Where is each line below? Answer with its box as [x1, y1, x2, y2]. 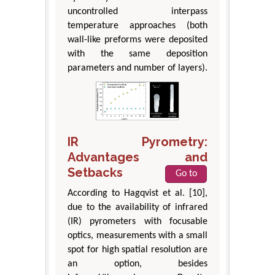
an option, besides [68, 258, 207, 269]
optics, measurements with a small [68, 230, 207, 241]
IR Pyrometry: [68, 134, 207, 149]
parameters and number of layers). [68, 63, 207, 73]
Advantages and [68, 149, 207, 165]
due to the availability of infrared [68, 202, 207, 212]
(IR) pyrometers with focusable [68, 216, 207, 227]
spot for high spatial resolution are [68, 244, 207, 255]
